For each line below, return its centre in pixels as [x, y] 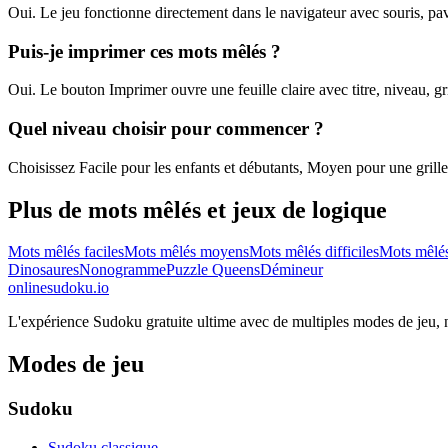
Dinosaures [43, 270]
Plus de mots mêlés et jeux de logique [197, 209]
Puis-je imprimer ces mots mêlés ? [144, 51]
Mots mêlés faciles [66, 252]
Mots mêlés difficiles [314, 252]
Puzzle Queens [213, 270]
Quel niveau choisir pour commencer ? [166, 128]
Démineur [291, 270]
